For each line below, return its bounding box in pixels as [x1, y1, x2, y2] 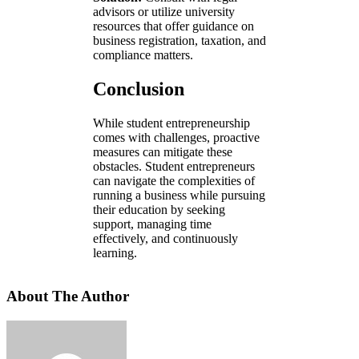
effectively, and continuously [93, 231, 238, 245]
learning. [93, 245, 137, 260]
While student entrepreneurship [93, 115, 250, 130]
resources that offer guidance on [93, 18, 254, 33]
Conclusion [93, 78, 184, 99]
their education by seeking [93, 202, 225, 216]
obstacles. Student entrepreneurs [93, 159, 255, 173]
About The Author [6, 288, 129, 305]
